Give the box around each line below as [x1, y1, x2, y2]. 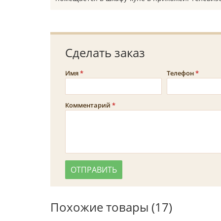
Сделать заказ [65, 44, 145, 61]
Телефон [166, 69, 194, 77]
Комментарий [65, 101, 110, 110]
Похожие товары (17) [50, 199, 172, 215]
